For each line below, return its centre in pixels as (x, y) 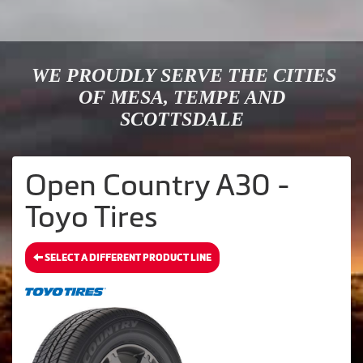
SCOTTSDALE (181, 120)
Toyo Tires (92, 217)
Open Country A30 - (158, 186)
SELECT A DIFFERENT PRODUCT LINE (127, 258)
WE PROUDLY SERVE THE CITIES (181, 76)
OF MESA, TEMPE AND (181, 98)
